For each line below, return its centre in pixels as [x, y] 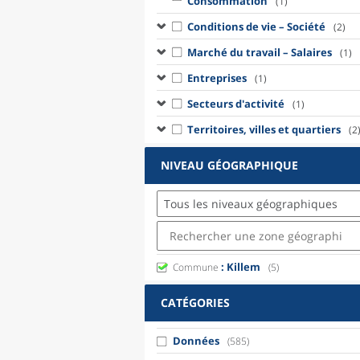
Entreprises [217, 78]
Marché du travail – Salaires [259, 52]
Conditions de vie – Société [256, 26]
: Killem [239, 267]
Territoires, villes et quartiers [264, 129]
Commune [196, 267]
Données [196, 341]
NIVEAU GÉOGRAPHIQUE [229, 165]
